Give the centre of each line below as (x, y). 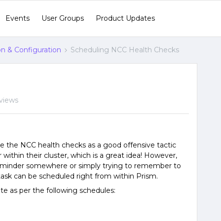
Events (18, 18)
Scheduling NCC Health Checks (125, 50)
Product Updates (125, 18)
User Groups (63, 18)
